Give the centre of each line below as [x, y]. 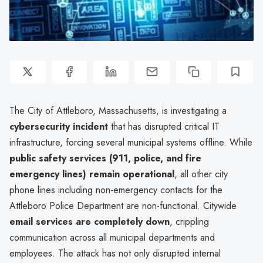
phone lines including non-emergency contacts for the [116, 190]
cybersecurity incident [59, 126]
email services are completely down [90, 221]
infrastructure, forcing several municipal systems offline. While [131, 142]
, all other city [201, 174]
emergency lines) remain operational [92, 174]
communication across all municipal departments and [112, 237]
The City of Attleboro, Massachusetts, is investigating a [118, 110]
